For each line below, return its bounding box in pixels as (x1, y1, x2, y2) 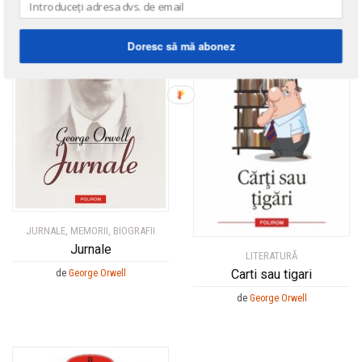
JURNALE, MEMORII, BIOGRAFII (26, 225, 155, 238)
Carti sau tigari (231, 266, 312, 282)
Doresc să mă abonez (127, 38, 235, 54)
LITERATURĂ (245, 249, 298, 262)
